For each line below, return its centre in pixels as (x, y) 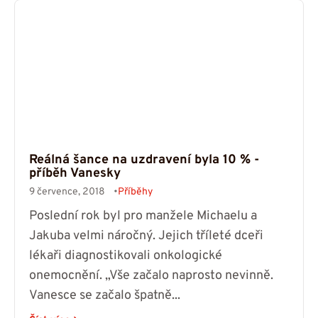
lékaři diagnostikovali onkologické (126, 256)
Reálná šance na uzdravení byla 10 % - (144, 160)
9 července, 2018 (67, 192)
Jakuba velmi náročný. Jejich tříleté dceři (146, 236)
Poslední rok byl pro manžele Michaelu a (143, 216)
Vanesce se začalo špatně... (105, 296)
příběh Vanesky (75, 174)
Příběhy (135, 192)
